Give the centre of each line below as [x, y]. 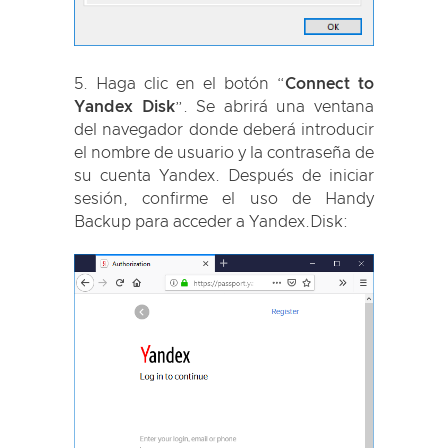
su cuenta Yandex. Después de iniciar [224, 176]
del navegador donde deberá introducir [224, 130]
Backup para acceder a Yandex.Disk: [211, 222]
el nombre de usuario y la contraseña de [224, 153]
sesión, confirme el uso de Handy [224, 199]
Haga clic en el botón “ [190, 84]
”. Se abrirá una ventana [274, 107]
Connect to [329, 84]
